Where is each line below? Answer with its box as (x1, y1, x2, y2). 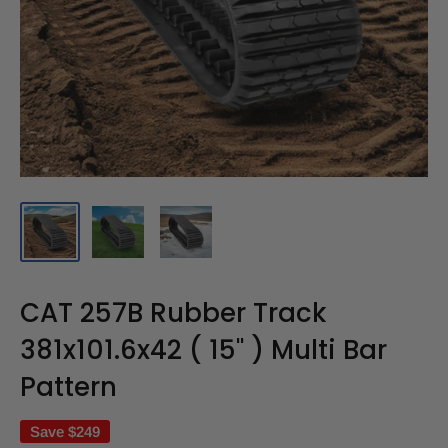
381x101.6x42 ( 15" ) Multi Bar (20, 332, 387, 368)
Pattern (20, 369, 117, 405)
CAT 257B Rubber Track (20, 295, 327, 331)
